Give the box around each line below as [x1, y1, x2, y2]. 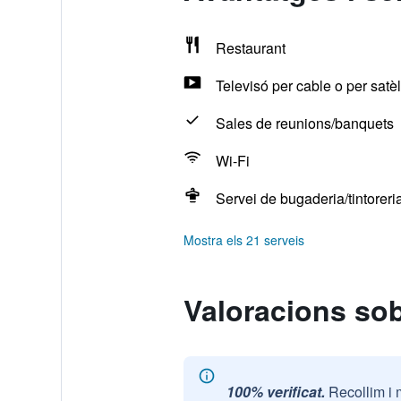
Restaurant [215, 38, 286, 58]
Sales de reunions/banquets [215, 113, 394, 133]
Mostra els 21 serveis [183, 231, 304, 249]
